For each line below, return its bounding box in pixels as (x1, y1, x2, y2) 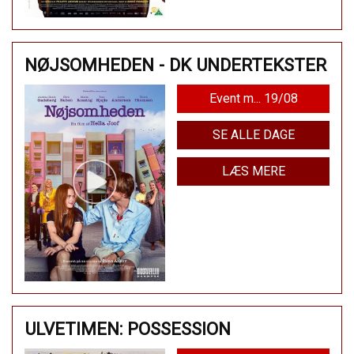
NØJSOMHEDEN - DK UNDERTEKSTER (24, 55, 326, 76)
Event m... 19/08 (209, 91, 298, 107)
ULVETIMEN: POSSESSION (24, 318, 231, 340)
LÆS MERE (221, 164, 285, 179)
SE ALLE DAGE (212, 127, 295, 143)
